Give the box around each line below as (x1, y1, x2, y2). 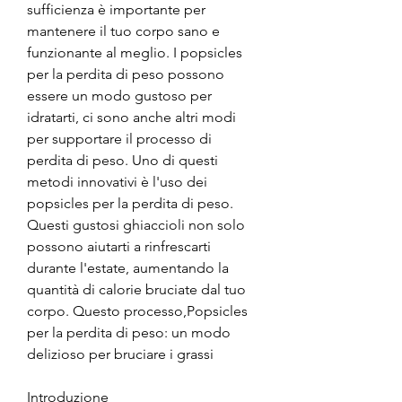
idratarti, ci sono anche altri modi (27, 108, 236, 126)
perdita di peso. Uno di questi (27, 151, 218, 169)
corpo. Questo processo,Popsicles (27, 301, 248, 319)
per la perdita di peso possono (27, 65, 224, 83)
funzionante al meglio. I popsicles (27, 43, 242, 61)
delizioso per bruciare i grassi (27, 345, 214, 363)
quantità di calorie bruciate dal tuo (27, 280, 246, 298)
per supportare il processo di (27, 129, 212, 147)
